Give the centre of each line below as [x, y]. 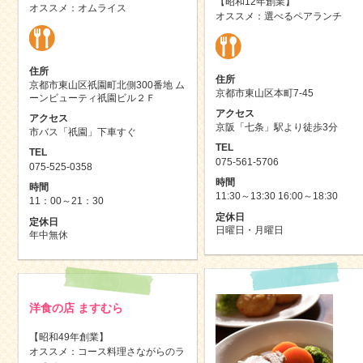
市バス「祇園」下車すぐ [82, 132]
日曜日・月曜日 [249, 231]
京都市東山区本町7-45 [264, 93]
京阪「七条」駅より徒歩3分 [276, 128]
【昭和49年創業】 [68, 337]
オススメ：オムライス [77, 8]
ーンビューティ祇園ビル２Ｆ [92, 98]
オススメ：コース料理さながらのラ [107, 352]
